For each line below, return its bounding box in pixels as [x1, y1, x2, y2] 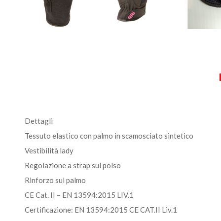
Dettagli [25, 116, 53, 125]
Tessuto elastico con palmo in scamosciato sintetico [25, 131, 193, 140]
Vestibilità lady [25, 146, 74, 155]
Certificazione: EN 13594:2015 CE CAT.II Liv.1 [25, 205, 177, 214]
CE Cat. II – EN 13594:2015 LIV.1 [25, 190, 134, 199]
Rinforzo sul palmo [25, 176, 86, 184]
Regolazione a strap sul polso [25, 161, 121, 170]
